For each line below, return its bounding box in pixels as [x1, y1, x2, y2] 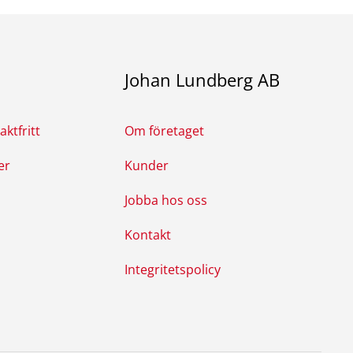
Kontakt [124, 226, 172, 244]
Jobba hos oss [124, 191, 208, 210]
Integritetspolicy [124, 261, 221, 279]
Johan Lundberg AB [124, 68, 281, 92]
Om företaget [124, 122, 205, 140]
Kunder [124, 157, 169, 175]
